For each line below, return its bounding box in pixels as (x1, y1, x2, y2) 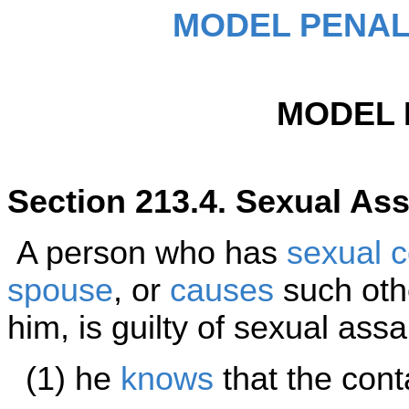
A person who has (7, 234, 287, 271)
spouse (7, 271, 113, 309)
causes (170, 271, 274, 309)
